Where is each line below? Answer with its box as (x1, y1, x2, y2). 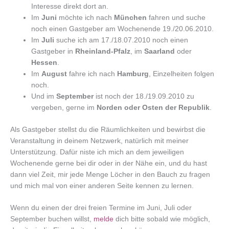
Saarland (144, 47, 175, 55)
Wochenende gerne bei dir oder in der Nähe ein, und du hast (10, 159, 207, 167)
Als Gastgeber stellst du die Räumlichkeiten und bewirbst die (10, 125, 205, 133)
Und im (31, 92, 57, 100)
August (41, 70, 67, 78)
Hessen (31, 58, 58, 66)
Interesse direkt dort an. (31, 2, 109, 10)
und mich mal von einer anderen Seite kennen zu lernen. (10, 181, 194, 190)
